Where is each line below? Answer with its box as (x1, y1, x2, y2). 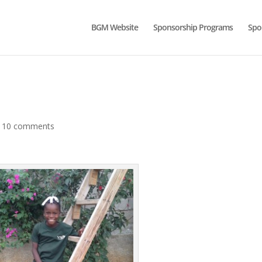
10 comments (2, 120, 55, 132)
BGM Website (91, 22, 138, 33)
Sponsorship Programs (153, 22, 233, 33)
